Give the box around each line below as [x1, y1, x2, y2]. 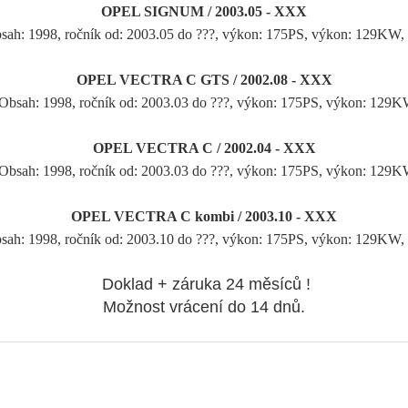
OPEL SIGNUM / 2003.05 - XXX [101, 3, 307, 19]
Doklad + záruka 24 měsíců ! [97, 274, 311, 293]
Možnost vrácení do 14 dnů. [103, 297, 305, 316]
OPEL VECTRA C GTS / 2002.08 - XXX [76, 71, 332, 87]
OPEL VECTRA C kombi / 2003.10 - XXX [71, 208, 337, 224]
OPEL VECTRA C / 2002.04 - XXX [92, 139, 316, 156]
